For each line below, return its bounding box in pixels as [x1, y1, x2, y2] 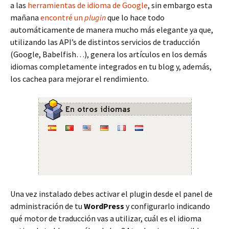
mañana [10, 12, 40, 22]
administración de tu [10, 201, 84, 211]
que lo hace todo [106, 12, 165, 22]
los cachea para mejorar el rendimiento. [10, 74, 149, 84]
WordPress [84, 201, 124, 211]
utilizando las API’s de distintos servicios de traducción [10, 37, 200, 47]
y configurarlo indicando [124, 201, 210, 211]
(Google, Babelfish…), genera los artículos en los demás [10, 49, 207, 59]
